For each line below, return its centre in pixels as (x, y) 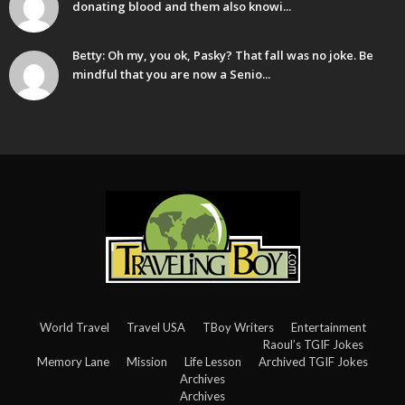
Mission (147, 362)
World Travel (74, 328)
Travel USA (155, 328)
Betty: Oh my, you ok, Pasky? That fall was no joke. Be (223, 56)
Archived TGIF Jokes (313, 362)
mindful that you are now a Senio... (171, 75)
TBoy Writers (238, 328)
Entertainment (328, 328)
